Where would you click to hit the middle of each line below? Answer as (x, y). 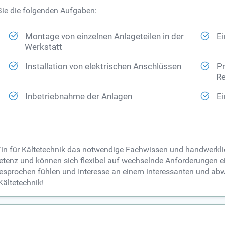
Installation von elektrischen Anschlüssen (103, 67)
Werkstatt (44, 47)
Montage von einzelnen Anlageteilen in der (105, 37)
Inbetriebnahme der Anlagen (79, 97)
